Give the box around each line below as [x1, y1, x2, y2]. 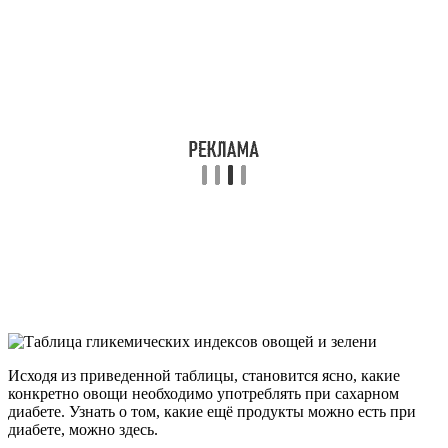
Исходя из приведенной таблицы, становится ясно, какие [8, 367, 400, 385]
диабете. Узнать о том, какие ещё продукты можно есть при [8, 403, 416, 421]
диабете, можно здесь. [8, 421, 158, 439]
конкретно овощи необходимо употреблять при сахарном [8, 385, 399, 403]
